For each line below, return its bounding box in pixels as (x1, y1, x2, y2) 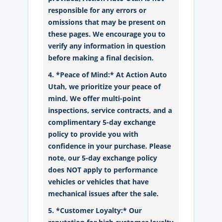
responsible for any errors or (48, 5, 147, 15)
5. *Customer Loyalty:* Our (48, 206, 142, 215)
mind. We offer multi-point (48, 94, 141, 103)
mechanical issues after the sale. (48, 189, 159, 198)
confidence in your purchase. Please (48, 141, 171, 151)
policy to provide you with (48, 129, 139, 139)
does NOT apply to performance (48, 165, 158, 174)
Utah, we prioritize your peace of (48, 82, 161, 91)
